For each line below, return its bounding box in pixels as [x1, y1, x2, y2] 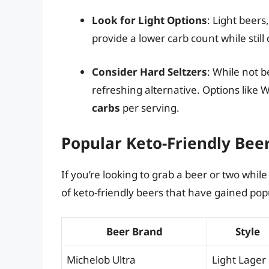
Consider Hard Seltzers [92, 64, 207, 79]
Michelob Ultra [67, 252, 136, 267]
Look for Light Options [92, 13, 207, 28]
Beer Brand [106, 224, 163, 238]
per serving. [120, 100, 180, 115]
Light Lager [212, 252, 266, 267]
